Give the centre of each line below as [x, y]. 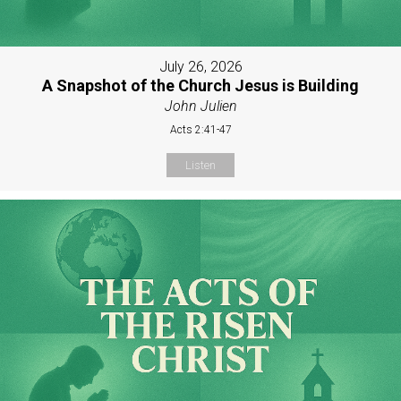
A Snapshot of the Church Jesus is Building [200, 86]
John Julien [200, 107]
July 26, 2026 [200, 67]
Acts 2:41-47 [200, 130]
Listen [200, 166]
